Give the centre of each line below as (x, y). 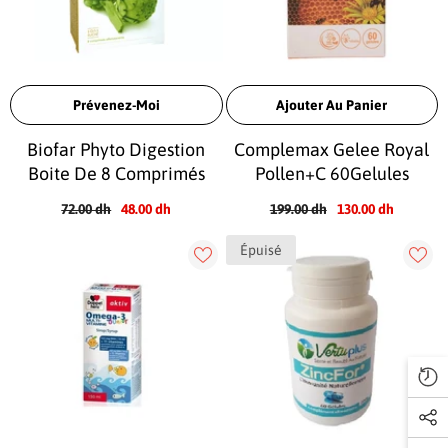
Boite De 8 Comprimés (116, 173)
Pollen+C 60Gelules (331, 173)
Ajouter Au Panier (332, 104)
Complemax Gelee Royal (332, 149)
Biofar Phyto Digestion (116, 149)
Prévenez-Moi (116, 104)
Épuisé (260, 249)
